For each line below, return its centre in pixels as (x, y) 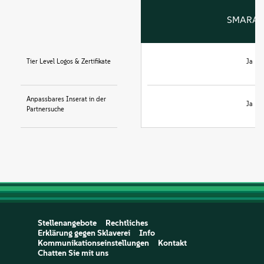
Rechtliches (126, 223)
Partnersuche (45, 109)
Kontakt (172, 243)
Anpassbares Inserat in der (66, 99)
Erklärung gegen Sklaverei (84, 233)
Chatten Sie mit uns (73, 253)
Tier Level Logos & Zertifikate (69, 62)
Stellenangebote (67, 223)
